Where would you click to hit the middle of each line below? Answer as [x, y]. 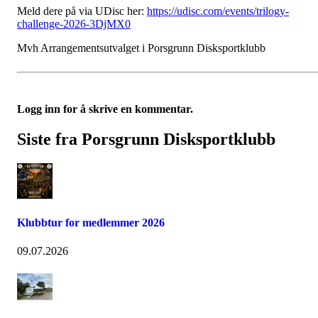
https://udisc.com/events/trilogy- [218, 11]
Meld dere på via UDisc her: [82, 11]
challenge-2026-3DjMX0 [74, 24]
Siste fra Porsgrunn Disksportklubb [146, 139]
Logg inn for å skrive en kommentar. [105, 109]
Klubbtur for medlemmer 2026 [91, 223]
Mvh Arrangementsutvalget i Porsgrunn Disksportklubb [141, 48]
